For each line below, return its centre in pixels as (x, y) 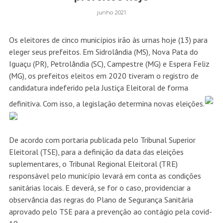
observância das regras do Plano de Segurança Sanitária (101, 199)
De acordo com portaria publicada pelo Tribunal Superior (102, 140)
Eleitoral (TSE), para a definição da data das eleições (96, 152)
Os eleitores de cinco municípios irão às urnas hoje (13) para (108, 40)
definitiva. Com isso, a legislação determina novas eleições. (107, 104)
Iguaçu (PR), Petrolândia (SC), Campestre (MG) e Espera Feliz (109, 64)
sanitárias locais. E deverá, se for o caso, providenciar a (100, 187)
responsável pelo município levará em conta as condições (105, 175)
